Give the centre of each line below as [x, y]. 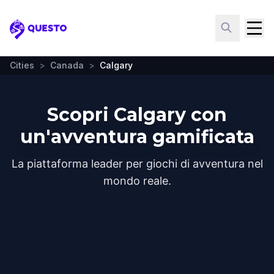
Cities [22, 65]
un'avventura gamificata [137, 137]
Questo [28, 35]
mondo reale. [137, 181]
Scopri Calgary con [137, 115]
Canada [67, 65]
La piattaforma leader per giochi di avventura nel [137, 164]
